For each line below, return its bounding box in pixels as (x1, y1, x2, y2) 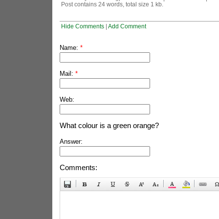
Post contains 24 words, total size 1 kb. (61, 1, 163, 7)
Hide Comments (61, 23, 104, 29)
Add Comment (108, 23, 146, 29)
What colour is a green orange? (59, 121, 159, 130)
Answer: (59, 138, 83, 145)
